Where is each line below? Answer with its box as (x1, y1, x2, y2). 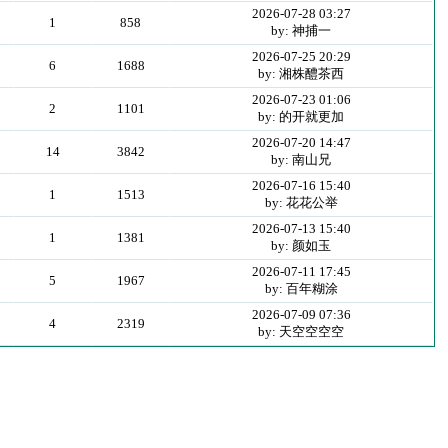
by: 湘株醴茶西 (258, 66, 345, 81)
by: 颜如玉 (271, 238, 332, 253)
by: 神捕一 (271, 23, 332, 38)
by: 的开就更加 (258, 109, 345, 124)
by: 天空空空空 (258, 324, 345, 339)
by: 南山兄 (271, 152, 332, 167)
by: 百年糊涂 (264, 281, 338, 296)
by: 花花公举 (264, 195, 338, 210)
